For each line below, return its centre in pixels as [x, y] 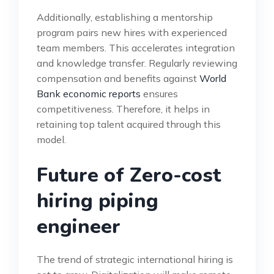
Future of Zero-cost [129, 176]
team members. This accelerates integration [136, 48]
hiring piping [98, 201]
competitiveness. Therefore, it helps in [123, 109]
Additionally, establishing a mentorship [125, 17]
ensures [159, 94]
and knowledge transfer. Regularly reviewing [137, 63]
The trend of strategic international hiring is [135, 260]
